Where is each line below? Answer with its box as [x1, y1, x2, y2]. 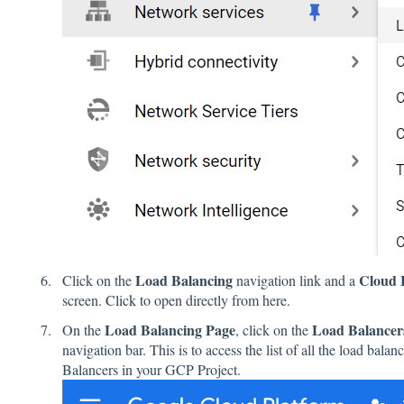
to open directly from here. [135, 289, 290, 309]
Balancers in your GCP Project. [61, 360, 241, 380]
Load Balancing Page [104, 319, 235, 341]
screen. [61, 289, 106, 309]
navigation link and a [232, 270, 359, 289]
